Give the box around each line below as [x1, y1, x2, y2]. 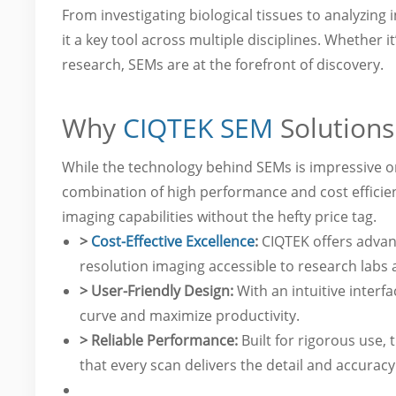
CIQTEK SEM [123, 110, 274, 146]
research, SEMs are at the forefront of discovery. [62, 55, 385, 74]
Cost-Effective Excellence [91, 232, 255, 251]
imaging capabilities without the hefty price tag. [62, 207, 377, 226]
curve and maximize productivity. [80, 306, 301, 325]
